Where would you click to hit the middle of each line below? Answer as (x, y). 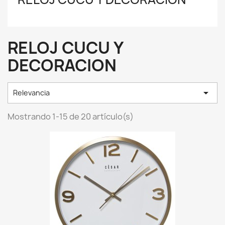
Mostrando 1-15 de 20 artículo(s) (71, 117)
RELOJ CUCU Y (65, 48)
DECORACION (62, 65)
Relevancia (31, 93)
